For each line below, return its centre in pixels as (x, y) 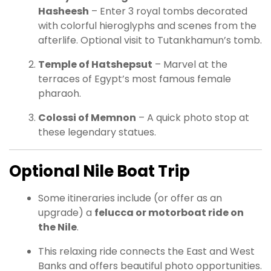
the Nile (57, 227)
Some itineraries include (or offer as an (130, 198)
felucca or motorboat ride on (169, 213)
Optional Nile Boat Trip (100, 171)
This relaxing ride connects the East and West (146, 252)
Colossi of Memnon (87, 118)
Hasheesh (64, 11)
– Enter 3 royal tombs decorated (168, 11)
